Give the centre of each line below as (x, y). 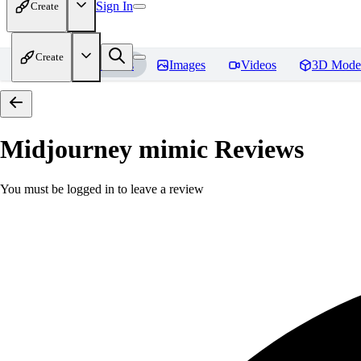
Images (187, 65)
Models (115, 65)
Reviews (256, 149)
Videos (259, 65)
